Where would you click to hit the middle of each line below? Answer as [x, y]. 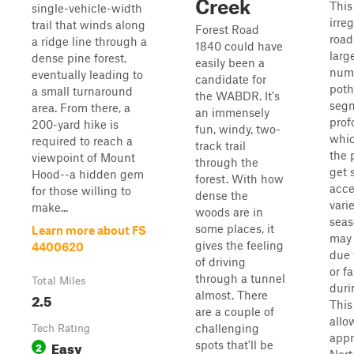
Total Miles [59, 281]
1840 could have [239, 46]
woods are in [229, 212]
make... [50, 207]
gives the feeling [239, 245]
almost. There [232, 295]
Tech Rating [61, 328]
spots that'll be [234, 345]
